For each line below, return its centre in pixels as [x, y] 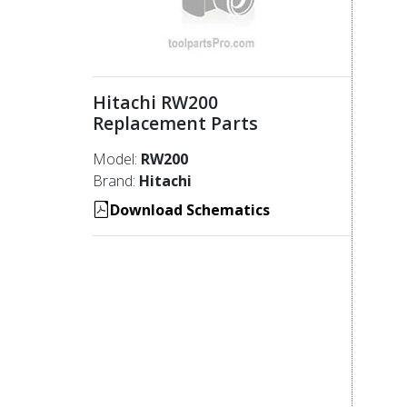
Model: [117, 159]
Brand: [116, 180]
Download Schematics [190, 209]
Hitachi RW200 [158, 102]
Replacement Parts [180, 123]
